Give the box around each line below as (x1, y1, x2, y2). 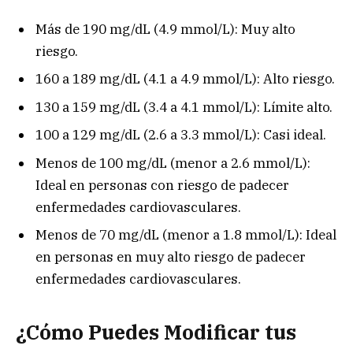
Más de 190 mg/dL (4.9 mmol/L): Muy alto (35, 20, 295, 38)
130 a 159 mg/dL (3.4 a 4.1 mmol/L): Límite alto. (35, 98, 333, 116)
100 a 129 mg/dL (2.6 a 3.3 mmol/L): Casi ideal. (35, 126, 326, 144)
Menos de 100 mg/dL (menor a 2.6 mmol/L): (35, 154, 310, 172)
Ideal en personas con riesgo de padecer (35, 176, 289, 194)
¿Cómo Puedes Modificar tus (16, 318, 296, 345)
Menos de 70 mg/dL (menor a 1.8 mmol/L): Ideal (35, 226, 336, 244)
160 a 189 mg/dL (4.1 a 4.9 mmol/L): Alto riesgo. (35, 70, 335, 88)
